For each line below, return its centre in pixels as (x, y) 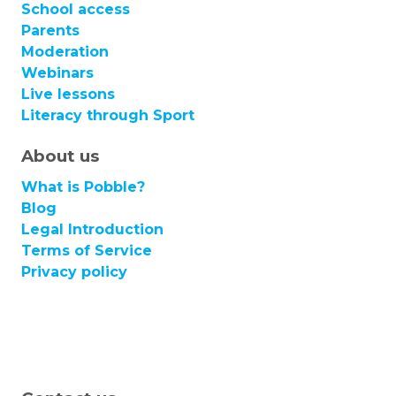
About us (60, 156)
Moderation (65, 51)
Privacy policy (74, 272)
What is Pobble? (83, 187)
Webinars (57, 72)
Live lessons (68, 94)
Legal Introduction (92, 230)
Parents (50, 30)
